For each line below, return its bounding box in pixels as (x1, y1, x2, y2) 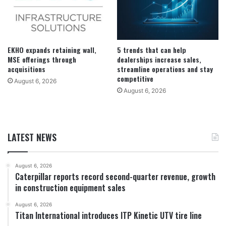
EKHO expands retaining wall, (8, 44, 96, 55)
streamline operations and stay (117, 64, 213, 75)
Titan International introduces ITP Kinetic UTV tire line (15, 209, 202, 222)
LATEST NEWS (8, 131, 56, 144)
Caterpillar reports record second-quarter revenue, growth (15, 171, 215, 183)
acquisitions (8, 64, 45, 75)
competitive (117, 73, 153, 84)
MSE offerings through (8, 54, 76, 65)
